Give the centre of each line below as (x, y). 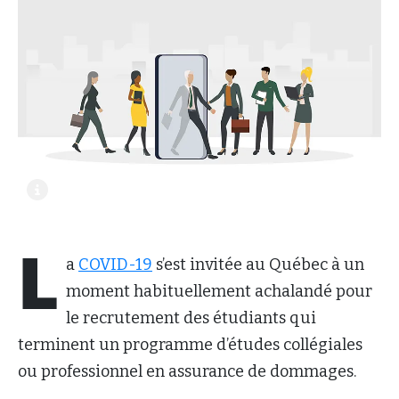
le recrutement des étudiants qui (191, 318)
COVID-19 (115, 264)
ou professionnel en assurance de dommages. (187, 371)
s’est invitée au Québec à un (258, 264)
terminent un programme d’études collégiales (190, 344)
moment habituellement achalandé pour (219, 291)
